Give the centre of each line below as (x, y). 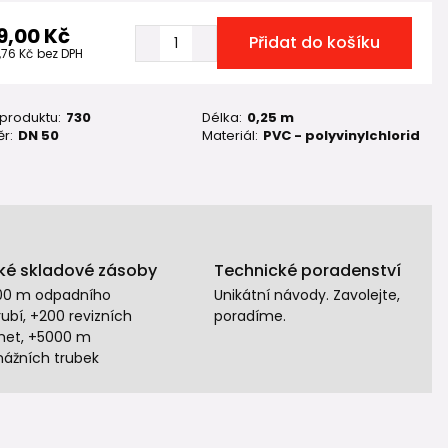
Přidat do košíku (314, 42)
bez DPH (59, 53)
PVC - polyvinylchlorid (342, 135)
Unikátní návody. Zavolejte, (306, 295)
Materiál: (230, 135)
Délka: (222, 117)
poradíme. (249, 316)
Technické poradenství (307, 270)
